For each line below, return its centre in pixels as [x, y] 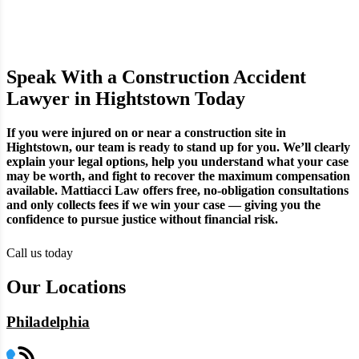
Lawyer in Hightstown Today [126, 98]
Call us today [40, 252]
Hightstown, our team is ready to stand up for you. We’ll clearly [178, 147]
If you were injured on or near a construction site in [146, 132]
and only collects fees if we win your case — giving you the [163, 204]
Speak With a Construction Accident [156, 77]
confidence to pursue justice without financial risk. [142, 219]
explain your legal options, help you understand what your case [177, 161]
